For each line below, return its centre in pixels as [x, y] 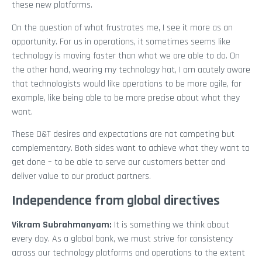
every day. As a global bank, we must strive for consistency [122, 239]
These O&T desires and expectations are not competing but [123, 135]
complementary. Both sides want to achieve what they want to [131, 149]
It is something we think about [172, 225]
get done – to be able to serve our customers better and [118, 163]
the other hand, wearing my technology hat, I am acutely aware [131, 70]
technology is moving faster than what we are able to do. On [126, 56]
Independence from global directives [116, 200]
